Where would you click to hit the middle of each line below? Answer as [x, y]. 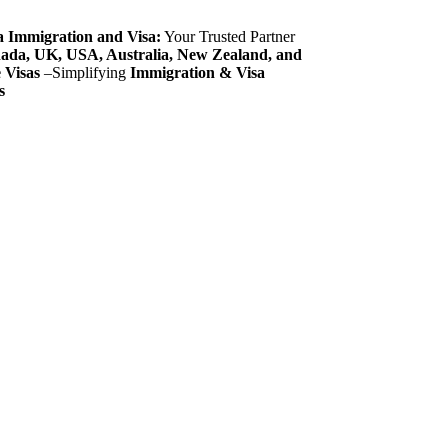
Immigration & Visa [197, 72]
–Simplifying [84, 72]
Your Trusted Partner [227, 36]
